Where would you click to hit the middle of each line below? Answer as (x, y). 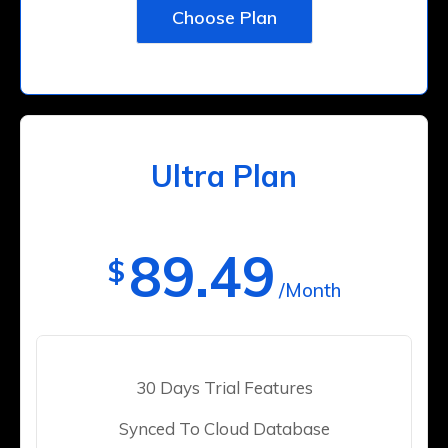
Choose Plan (224, 18)
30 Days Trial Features (224, 388)
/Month (309, 290)
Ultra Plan (224, 176)
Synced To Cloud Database (224, 429)
